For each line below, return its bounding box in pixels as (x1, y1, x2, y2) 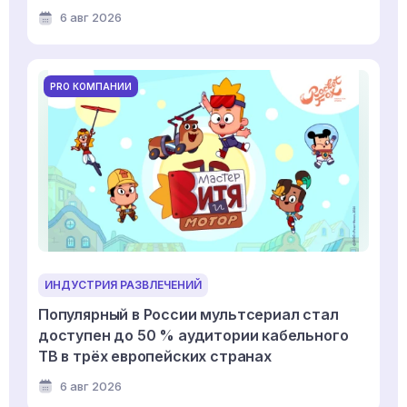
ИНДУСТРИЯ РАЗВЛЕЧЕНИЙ (45, 278, 202, 293)
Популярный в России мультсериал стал (38, 305, 339, 324)
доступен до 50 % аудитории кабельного (38, 326, 349, 345)
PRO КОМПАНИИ (50, 80, 132, 92)
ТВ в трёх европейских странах (38, 347, 272, 366)
